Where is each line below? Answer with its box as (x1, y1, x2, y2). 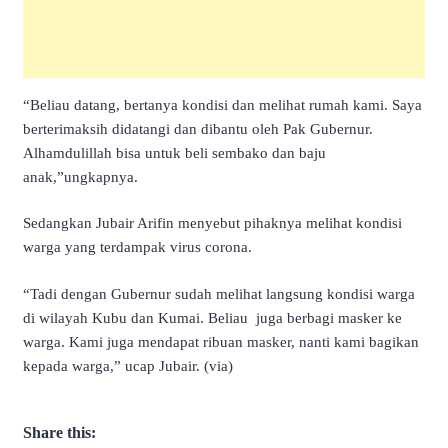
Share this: (23, 424, 96, 442)
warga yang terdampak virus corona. (23, 239, 252, 256)
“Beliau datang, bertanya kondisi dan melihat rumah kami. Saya (23, 96, 422, 113)
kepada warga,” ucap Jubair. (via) (23, 357, 233, 374)
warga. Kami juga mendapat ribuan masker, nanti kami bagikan (23, 333, 419, 350)
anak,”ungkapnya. (23, 168, 138, 185)
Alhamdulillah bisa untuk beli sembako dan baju (23, 144, 326, 161)
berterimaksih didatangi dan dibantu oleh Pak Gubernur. (23, 120, 373, 137)
